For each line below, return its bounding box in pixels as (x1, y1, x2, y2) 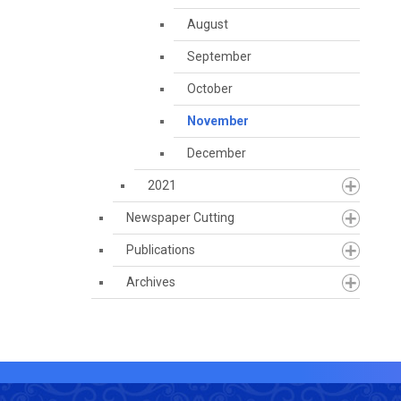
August (187, 17, 228, 31)
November (187, 114, 249, 128)
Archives (126, 275, 175, 289)
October (187, 81, 233, 96)
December (187, 146, 246, 160)
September (187, 49, 252, 64)
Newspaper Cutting (126, 210, 235, 225)
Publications (126, 243, 195, 257)
